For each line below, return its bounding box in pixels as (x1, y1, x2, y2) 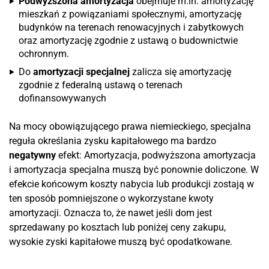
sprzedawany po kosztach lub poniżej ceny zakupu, (9, 222, 226, 233)
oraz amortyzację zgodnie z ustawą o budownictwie (19, 35, 238, 46)
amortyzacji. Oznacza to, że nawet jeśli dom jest (9, 207, 212, 219)
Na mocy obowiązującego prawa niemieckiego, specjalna (9, 121, 251, 132)
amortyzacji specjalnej (33, 66, 130, 77)
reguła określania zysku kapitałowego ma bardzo (9, 135, 216, 147)
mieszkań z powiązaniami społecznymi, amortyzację (19, 8, 241, 20)
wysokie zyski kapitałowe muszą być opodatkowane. (9, 236, 232, 247)
